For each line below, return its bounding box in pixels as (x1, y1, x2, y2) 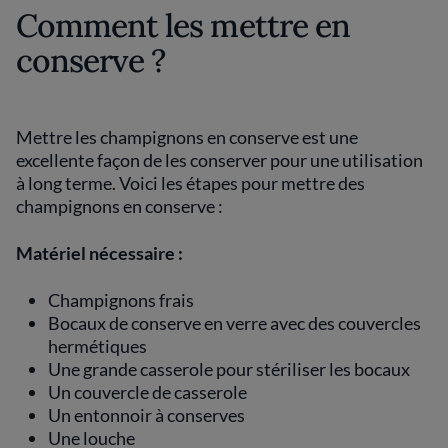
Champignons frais (48, 289, 194, 311)
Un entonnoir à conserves (48, 404, 245, 426)
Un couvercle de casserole (48, 381, 247, 403)
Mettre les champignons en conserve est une (16, 126, 358, 148)
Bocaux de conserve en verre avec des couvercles (48, 312, 421, 334)
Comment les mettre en (16, 5, 350, 46)
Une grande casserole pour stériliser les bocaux (48, 358, 410, 380)
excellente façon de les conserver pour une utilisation (16, 149, 423, 171)
